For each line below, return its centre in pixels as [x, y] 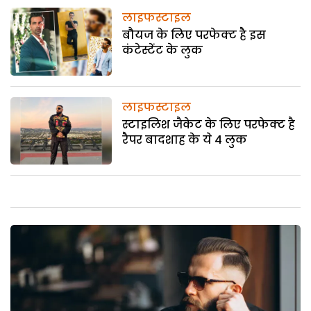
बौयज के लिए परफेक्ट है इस [194, 35]
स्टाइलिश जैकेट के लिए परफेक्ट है [209, 124]
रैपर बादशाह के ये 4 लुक [185, 140]
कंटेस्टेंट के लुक [163, 51]
